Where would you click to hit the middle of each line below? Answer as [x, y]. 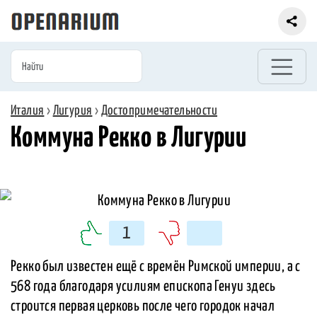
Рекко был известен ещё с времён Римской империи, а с [156, 267]
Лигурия [73, 110]
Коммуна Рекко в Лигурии [129, 139]
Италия [28, 110]
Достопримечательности [159, 110]
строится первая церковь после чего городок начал [143, 307]
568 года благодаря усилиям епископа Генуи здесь [143, 287]
